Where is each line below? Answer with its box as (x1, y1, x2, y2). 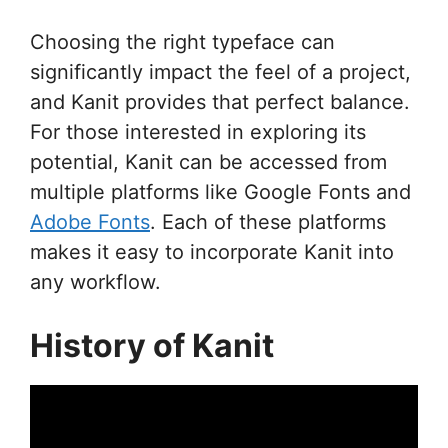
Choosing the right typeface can (30, 29, 335, 54)
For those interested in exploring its (30, 119, 366, 144)
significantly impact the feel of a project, (30, 59, 411, 84)
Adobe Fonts (30, 209, 150, 234)
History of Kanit (30, 325, 274, 365)
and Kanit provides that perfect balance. (30, 89, 410, 114)
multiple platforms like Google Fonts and (30, 179, 411, 204)
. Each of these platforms (150, 209, 386, 234)
